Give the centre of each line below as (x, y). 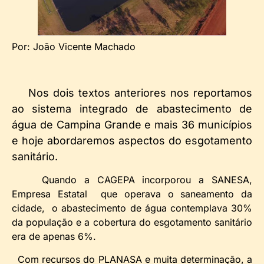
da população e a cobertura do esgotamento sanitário (132, 222)
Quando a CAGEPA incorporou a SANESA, (132, 180)
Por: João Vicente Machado (74, 47)
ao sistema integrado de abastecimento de (132, 109)
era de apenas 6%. (54, 237)
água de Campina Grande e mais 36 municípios (132, 125)
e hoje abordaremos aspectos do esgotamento (132, 141)
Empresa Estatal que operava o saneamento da (132, 194)
